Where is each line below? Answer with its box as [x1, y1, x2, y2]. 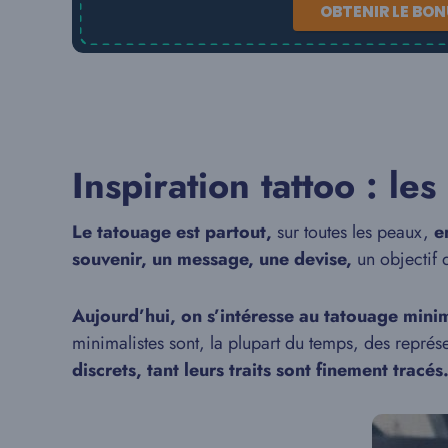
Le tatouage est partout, [72, 219, 272, 245]
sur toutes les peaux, [272, 219, 434, 245]
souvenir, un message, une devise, [72, 246, 352, 272]
